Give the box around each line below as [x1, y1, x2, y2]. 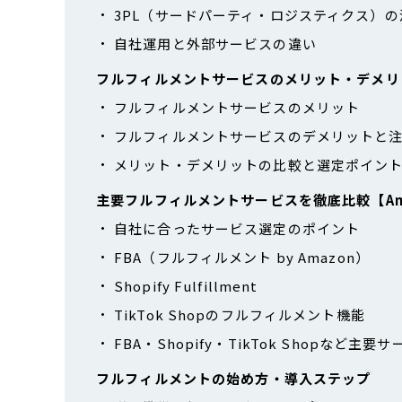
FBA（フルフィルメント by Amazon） [114, 247, 370, 267]
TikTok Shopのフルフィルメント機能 [114, 304, 365, 324]
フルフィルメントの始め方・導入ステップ [96, 368, 371, 388]
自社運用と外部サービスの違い [114, 33, 317, 53]
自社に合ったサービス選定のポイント [114, 218, 361, 238]
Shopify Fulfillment [114, 275, 258, 295]
